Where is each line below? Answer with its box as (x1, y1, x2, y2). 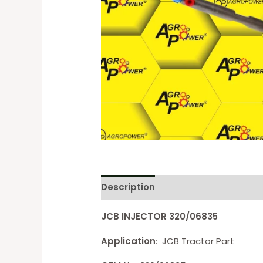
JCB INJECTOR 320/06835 (101, 210, 218, 222)
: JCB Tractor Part (156, 234, 235, 247)
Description (101, 181, 156, 194)
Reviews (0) (166, 181, 222, 194)
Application (101, 234, 156, 247)
